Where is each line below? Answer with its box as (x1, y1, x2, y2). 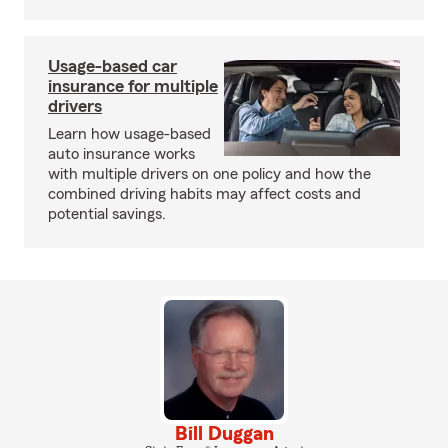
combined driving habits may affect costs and (48, 186, 361, 202)
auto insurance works (48, 146, 195, 162)
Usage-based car (48, 57, 177, 75)
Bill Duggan (174, 424, 274, 444)
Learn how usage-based (48, 126, 211, 142)
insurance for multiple (48, 77, 218, 95)
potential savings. (48, 206, 166, 222)
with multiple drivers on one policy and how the (48, 166, 371, 182)
